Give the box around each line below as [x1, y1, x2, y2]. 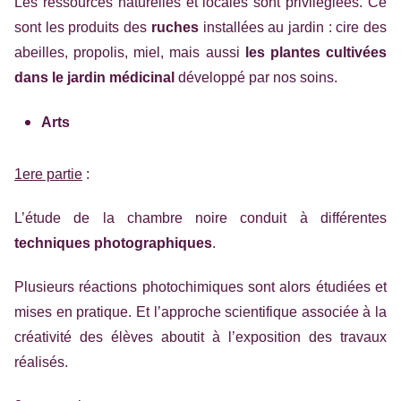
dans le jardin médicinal [14, 70, 175, 85]
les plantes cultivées [244, 45, 388, 60]
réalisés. [14, 354, 68, 370]
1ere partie [14, 166, 82, 182]
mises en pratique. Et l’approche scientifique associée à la [14, 304, 387, 320]
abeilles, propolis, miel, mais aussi [14, 45, 245, 60]
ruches [150, 20, 203, 35]
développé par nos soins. [175, 70, 337, 85]
